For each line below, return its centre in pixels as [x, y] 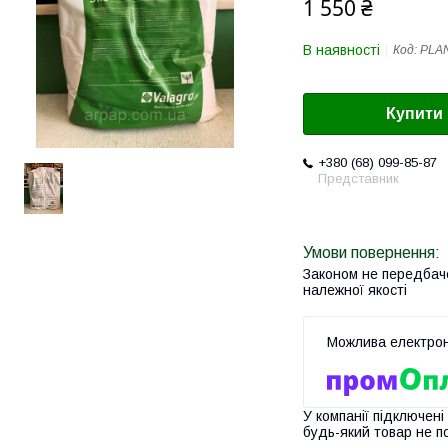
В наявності [341, 50]
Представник [358, 179]
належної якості [355, 290]
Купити [414, 114]
